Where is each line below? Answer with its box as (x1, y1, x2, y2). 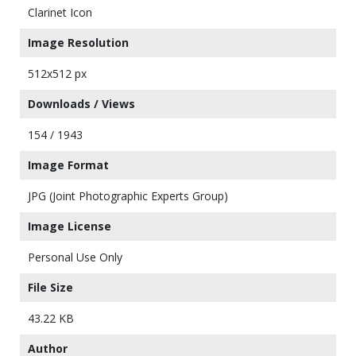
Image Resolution (28, 35, 129, 50)
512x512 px (28, 66, 87, 81)
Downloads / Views (28, 96, 135, 111)
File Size (28, 280, 73, 295)
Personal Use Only (28, 250, 122, 265)
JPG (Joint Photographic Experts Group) (28, 188, 228, 203)
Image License (28, 219, 111, 234)
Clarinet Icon (28, 5, 92, 20)
